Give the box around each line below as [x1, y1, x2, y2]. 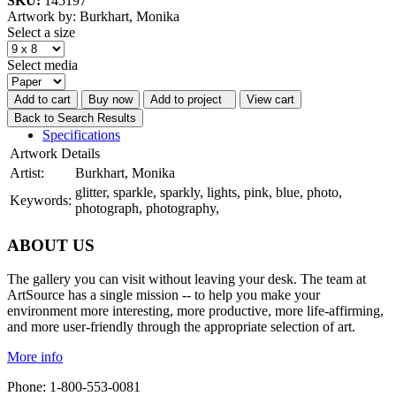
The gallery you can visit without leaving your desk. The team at [7, 271, 366, 287]
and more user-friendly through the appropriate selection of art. [7, 319, 355, 335]
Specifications [42, 126, 120, 142]
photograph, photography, [75, 200, 219, 216]
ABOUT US [7, 235, 95, 255]
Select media [7, 57, 78, 72]
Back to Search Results [14, 110, 136, 125]
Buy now [88, 92, 133, 106]
